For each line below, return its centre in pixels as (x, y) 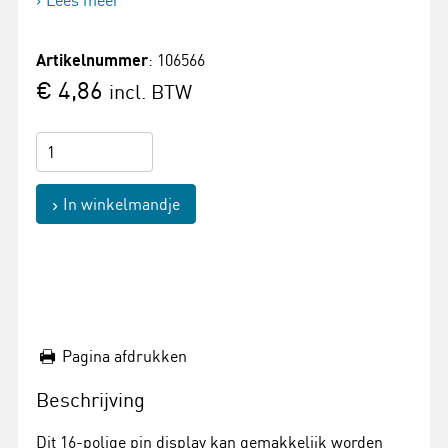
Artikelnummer (92, 60)
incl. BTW (150, 91)
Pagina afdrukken (125, 356)
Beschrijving (90, 399)
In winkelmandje (121, 204)
